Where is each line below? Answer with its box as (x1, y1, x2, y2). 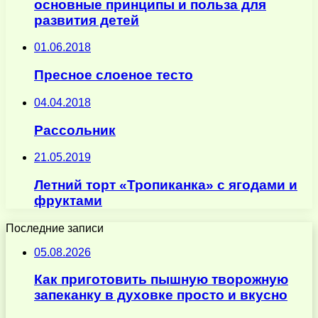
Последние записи (6, 221, 104, 234)
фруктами (34, 193, 102, 209)
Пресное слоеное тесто (34, 67, 193, 83)
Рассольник (34, 122, 116, 138)
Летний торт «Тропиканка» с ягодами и (34, 177, 297, 193)
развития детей (34, 12, 139, 28)
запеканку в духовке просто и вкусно (34, 287, 287, 303)
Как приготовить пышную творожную (34, 272, 288, 287)
